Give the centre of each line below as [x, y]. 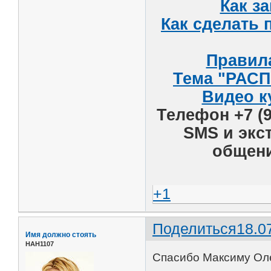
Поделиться [195, 229]
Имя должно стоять [61, 235]
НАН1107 [40, 244]
